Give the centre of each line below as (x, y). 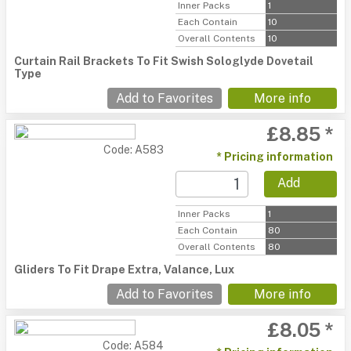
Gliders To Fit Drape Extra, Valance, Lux (124, 270)
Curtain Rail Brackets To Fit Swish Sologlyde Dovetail (164, 61)
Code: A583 (134, 150)
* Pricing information (275, 157)
